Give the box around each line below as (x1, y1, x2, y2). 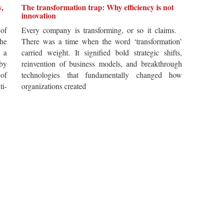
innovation (21, 10, 56, 21)
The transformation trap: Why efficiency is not (21, 1, 174, 13)
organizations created (21, 81, 86, 91)
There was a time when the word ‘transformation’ (21, 36, 182, 46)
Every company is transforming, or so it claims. (21, 25, 182, 35)
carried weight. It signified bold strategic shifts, (21, 47, 182, 57)
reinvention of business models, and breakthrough (21, 58, 182, 69)
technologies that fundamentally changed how (21, 70, 182, 80)
